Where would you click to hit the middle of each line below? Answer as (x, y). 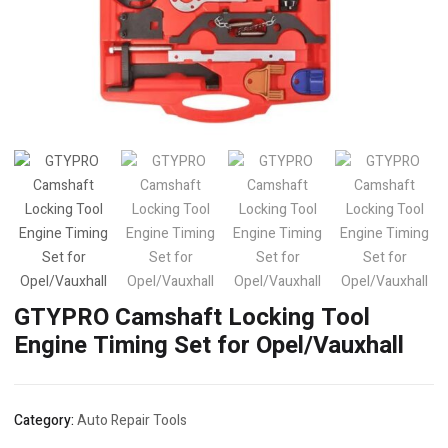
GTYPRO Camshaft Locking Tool (192, 317)
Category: (45, 420)
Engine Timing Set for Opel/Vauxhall (209, 345)
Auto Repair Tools (132, 420)
